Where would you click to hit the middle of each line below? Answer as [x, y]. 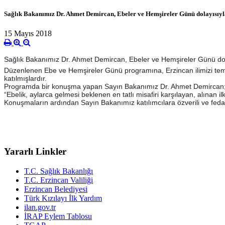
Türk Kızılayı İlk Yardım [63, 198]
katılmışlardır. [25, 79]
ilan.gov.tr [40, 207]
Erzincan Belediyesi [56, 189]
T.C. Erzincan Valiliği [59, 180]
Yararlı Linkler [35, 151]
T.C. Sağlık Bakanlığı [59, 171]
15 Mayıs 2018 [28, 34]
